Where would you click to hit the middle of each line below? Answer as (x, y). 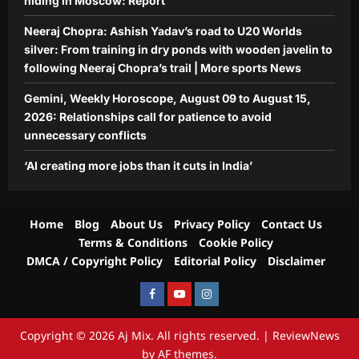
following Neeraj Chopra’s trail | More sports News (163, 67)
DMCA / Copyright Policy (94, 260)
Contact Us (291, 224)
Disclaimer (296, 260)
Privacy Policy (212, 224)
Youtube (192, 293)
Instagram (224, 293)
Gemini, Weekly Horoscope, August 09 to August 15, (167, 98)
